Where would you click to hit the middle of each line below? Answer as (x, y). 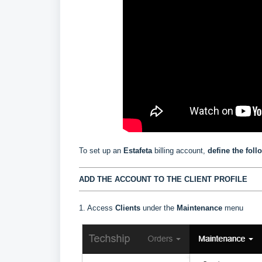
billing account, (181, 151)
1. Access (97, 208)
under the (160, 208)
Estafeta (139, 151)
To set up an (101, 151)
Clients (129, 208)
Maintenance (201, 208)
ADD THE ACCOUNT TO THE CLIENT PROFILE (163, 180)
